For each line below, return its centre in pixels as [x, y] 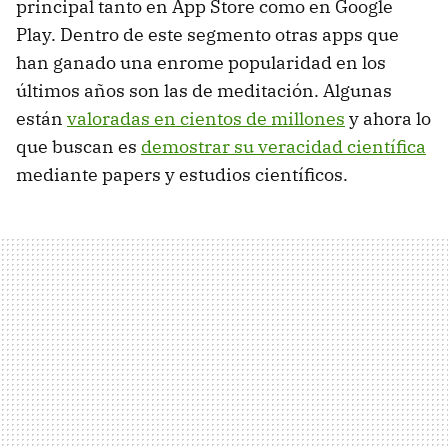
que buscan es [78, 147]
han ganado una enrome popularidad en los [201, 63]
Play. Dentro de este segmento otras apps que [207, 35]
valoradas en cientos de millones [206, 119]
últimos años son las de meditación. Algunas [204, 91]
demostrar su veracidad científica [283, 147]
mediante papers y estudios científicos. [182, 175]
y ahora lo [388, 119]
